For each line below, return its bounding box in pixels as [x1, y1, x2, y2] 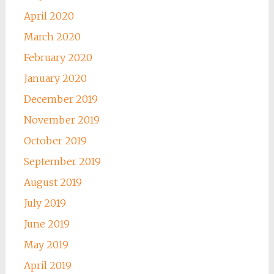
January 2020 [23, 72, 87, 85]
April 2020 [23, 10, 74, 23]
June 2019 [23, 218, 70, 231]
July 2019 [23, 197, 66, 210]
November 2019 [23, 114, 100, 127]
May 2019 [23, 239, 68, 251]
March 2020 [23, 31, 81, 43]
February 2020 [23, 51, 92, 64]
